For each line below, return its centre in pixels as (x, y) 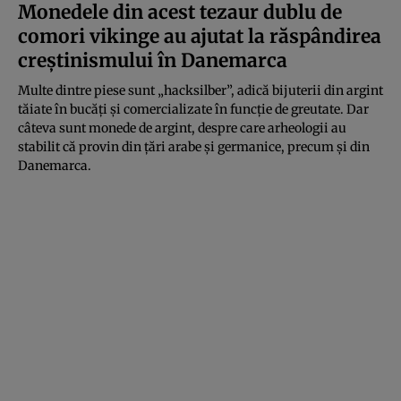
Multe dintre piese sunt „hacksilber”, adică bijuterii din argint (200, 90)
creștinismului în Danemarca (153, 60)
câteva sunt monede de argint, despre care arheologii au (182, 128)
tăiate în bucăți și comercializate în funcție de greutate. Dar (193, 109)
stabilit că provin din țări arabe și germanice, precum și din (194, 146)
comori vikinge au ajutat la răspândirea (200, 36)
